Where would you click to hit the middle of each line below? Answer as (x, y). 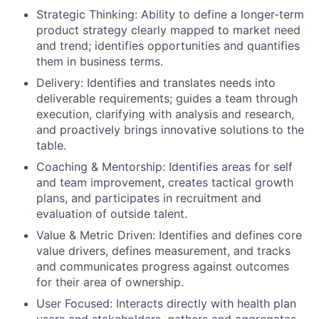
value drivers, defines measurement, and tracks (163, 250)
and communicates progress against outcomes (163, 266)
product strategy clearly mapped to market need (168, 30)
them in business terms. (100, 61)
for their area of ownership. (110, 282)
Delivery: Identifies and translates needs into (156, 82)
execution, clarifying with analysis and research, (165, 114)
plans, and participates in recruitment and (149, 198)
